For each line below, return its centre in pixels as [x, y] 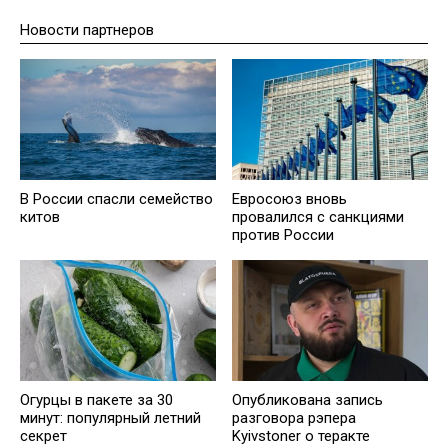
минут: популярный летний [110, 417]
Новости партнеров [87, 30]
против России [283, 234]
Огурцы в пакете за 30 [96, 399]
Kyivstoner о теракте [301, 435]
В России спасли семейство [116, 198]
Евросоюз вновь [289, 198]
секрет [43, 435]
